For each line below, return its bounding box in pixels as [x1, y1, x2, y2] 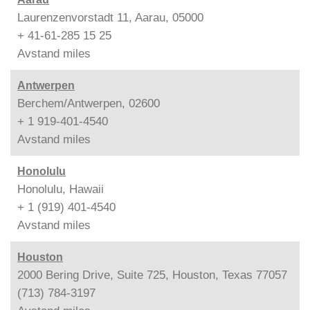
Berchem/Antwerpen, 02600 [17, 96, 160, 110]
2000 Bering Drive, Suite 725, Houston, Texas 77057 [17, 268, 287, 282]
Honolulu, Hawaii [17, 182, 104, 196]
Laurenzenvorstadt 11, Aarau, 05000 [17, 10, 203, 24]
